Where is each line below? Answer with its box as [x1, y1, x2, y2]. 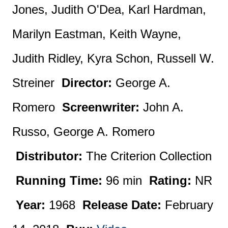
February [161, 197, 214, 212]
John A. [139, 100, 184, 114]
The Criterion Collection [82, 149, 212, 163]
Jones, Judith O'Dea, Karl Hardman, [12, 2, 207, 16]
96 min [102, 173, 150, 187]
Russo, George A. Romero [12, 124, 155, 138]
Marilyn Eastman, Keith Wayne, [12, 26, 182, 41]
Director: [62, 75, 112, 90]
